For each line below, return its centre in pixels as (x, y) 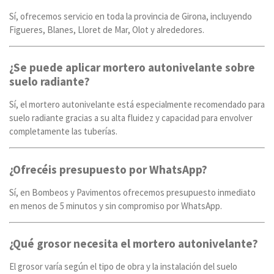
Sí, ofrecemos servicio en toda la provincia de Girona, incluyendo (131, 16)
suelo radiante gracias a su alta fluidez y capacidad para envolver (131, 118)
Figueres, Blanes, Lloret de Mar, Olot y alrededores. (107, 29)
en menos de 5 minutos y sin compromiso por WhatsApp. (116, 206)
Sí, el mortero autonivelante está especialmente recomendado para (137, 105)
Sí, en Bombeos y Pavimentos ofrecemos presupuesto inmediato (132, 192)
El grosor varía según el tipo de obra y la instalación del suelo (123, 267)
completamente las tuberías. (63, 131)
